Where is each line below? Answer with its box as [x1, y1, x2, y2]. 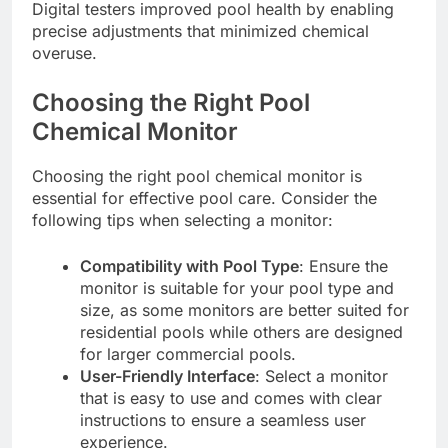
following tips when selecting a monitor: [32, 210, 333, 231]
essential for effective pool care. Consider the [32, 188, 377, 209]
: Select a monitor [255, 366, 388, 387]
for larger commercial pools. [80, 344, 296, 365]
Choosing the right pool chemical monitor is [32, 166, 362, 187]
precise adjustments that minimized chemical [32, 20, 369, 41]
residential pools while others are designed [80, 322, 403, 343]
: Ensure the [299, 256, 388, 277]
